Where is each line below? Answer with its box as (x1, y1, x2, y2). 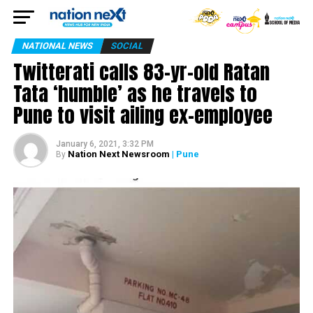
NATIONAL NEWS (20, 41, 94, 51)
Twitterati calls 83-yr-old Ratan (13, 57, 270, 87)
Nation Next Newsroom (67, 149, 170, 159)
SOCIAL (109, 41, 145, 51)
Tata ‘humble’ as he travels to (13, 78, 257, 108)
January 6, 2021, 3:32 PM (55, 139, 154, 149)
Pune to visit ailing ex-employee (13, 100, 272, 130)
